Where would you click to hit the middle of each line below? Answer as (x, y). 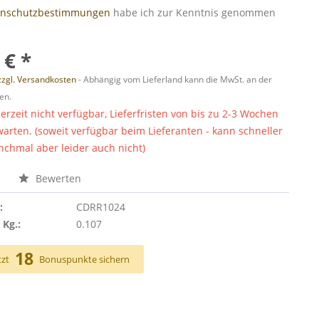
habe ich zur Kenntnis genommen (193, 12)
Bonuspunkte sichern (85, 259)
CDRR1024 (100, 207)
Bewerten (57, 178)
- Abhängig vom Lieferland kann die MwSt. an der (174, 79)
